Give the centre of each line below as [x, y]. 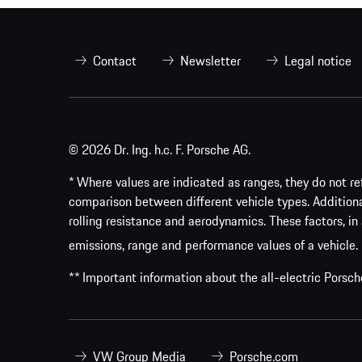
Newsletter [210, 60]
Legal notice [318, 60]
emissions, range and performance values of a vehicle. [213, 244]
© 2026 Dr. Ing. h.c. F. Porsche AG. [160, 149]
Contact [115, 60]
